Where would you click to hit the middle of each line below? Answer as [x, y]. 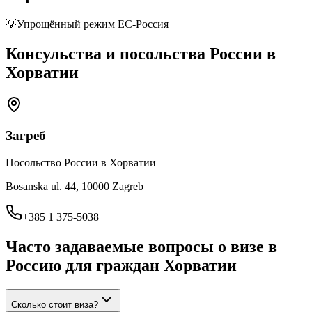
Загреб [26, 136]
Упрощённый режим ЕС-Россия [93, 24]
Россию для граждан [85, 265]
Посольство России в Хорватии [81, 163]
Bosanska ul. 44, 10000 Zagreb [75, 187]
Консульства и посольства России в [141, 53]
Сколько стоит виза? [55, 304]
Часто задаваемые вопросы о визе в [141, 246]
